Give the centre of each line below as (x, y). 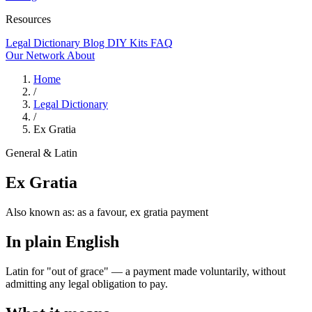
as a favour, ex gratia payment (143, 212)
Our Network (36, 55)
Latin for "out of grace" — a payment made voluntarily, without (146, 271)
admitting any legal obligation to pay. (87, 283)
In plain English (62, 241)
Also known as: (41, 212)
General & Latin (41, 153)
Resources (28, 19)
